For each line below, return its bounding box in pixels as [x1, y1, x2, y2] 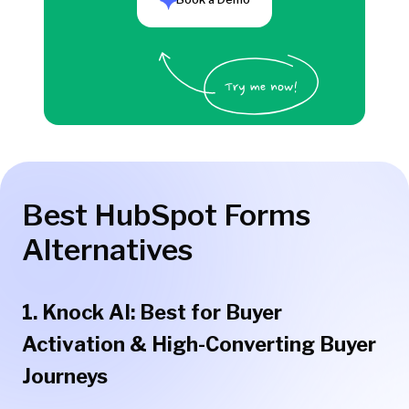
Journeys [22, 364, 108, 389]
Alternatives [22, 232, 193, 268]
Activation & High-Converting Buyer [22, 332, 376, 357]
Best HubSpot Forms [22, 197, 310, 234]
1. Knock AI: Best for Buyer [22, 300, 282, 325]
